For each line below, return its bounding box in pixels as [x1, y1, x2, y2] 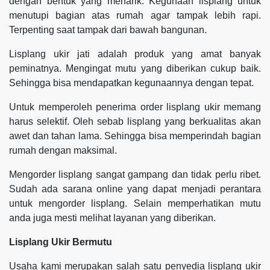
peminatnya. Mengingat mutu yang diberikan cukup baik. [9, 63, 261, 74]
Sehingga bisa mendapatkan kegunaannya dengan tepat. [9, 77, 254, 88]
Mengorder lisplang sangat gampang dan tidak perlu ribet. [9, 169, 261, 180]
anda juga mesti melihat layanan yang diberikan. [9, 212, 216, 223]
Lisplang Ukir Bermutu [9, 236, 112, 247]
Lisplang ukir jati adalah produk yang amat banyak [9, 48, 261, 59]
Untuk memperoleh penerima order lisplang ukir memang [9, 101, 261, 112]
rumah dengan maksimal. [9, 145, 117, 155]
